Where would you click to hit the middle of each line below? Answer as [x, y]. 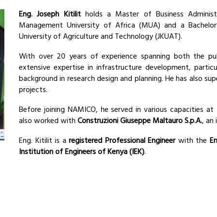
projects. [34, 90]
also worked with [48, 121]
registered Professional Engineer [122, 141]
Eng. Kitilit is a [44, 141]
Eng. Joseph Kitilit [50, 14]
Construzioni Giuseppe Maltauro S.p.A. [139, 121]
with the [193, 141]
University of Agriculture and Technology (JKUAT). [100, 37]
